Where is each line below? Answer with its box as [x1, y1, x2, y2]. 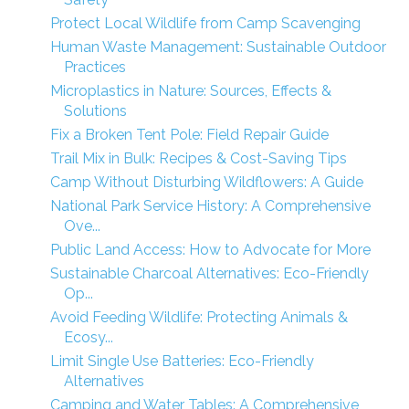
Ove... [63, 217, 100, 235]
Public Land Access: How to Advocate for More [49, 241, 371, 258]
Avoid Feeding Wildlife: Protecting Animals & [49, 309, 348, 326]
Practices [63, 58, 126, 76]
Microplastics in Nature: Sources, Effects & [49, 82, 331, 100]
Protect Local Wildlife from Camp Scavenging [49, 15, 361, 32]
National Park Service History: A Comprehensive [49, 197, 371, 215]
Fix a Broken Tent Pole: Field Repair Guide [49, 126, 329, 143]
